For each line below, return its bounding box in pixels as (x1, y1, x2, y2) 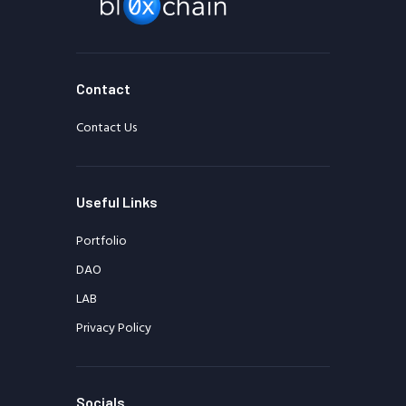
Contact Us (76, 117, 137, 139)
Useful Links (76, 192, 158, 210)
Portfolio (76, 230, 127, 252)
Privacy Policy (76, 317, 151, 339)
